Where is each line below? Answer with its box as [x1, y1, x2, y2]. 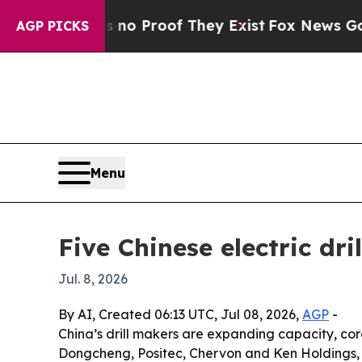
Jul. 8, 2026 [58, 271, 128, 288]
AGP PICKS [16, 18, 89, 34]
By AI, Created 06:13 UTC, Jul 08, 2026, [58, 306, 302, 323]
